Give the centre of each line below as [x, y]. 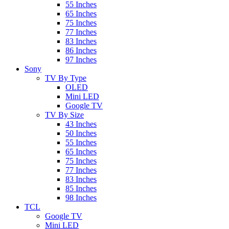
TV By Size [64, 115]
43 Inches [81, 124]
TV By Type [66, 78]
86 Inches [81, 50]
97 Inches [81, 60]
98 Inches [81, 198]
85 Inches [81, 188]
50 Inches [81, 133]
